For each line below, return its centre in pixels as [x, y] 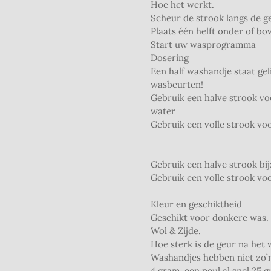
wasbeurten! [177, 85]
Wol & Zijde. [176, 231]
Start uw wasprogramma [203, 45]
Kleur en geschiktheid [196, 204]
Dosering [170, 58]
